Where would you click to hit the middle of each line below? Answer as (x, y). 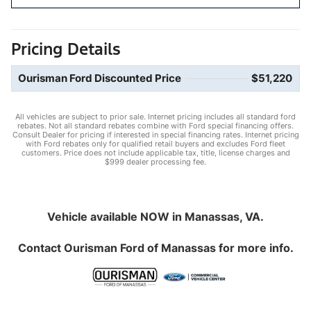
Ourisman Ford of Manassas (140, 248)
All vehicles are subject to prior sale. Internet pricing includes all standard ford (155, 117)
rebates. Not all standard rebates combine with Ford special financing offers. (155, 126)
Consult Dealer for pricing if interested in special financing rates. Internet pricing (155, 135)
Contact (41, 248)
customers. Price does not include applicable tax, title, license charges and (155, 153)
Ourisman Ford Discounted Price (100, 78)
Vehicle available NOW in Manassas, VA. (155, 217)
